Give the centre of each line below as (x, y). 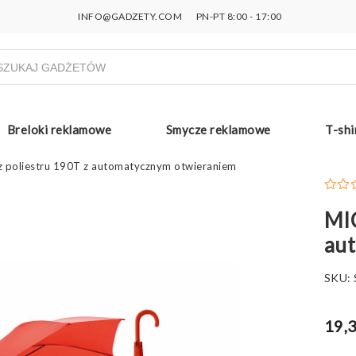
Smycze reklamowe (218, 129)
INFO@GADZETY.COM (130, 16)
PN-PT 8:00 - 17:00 (238, 16)
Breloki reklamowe (59, 129)
